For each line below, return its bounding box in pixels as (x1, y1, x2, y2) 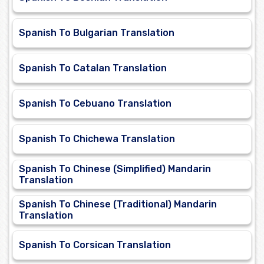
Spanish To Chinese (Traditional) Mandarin (19, 199, 217, 210)
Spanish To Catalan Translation (19, 62, 167, 74)
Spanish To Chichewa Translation (19, 133, 175, 145)
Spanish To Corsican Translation (19, 239, 171, 251)
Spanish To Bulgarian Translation (19, 27, 174, 39)
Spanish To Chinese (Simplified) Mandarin (19, 163, 211, 175)
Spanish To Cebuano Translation (19, 98, 171, 110)
